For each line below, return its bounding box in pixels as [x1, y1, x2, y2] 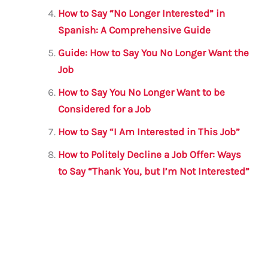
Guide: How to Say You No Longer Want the [58, 46, 249, 59]
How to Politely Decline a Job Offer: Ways [58, 148, 242, 160]
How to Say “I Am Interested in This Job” [58, 125, 240, 138]
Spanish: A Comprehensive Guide [58, 23, 211, 36]
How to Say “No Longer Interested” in [58, 7, 226, 19]
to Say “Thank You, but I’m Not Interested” [58, 165, 250, 177]
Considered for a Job [58, 102, 151, 115]
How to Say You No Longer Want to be [58, 86, 226, 98]
